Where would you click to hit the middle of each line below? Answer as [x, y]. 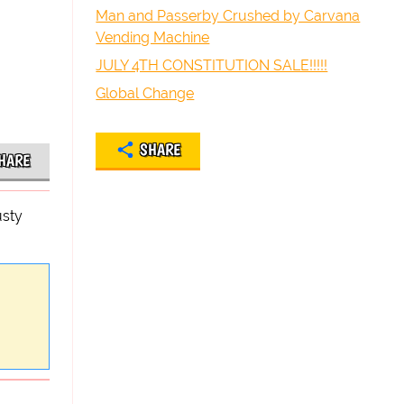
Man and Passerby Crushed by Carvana [228, 16]
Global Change [145, 93]
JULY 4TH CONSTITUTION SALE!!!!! [212, 65]
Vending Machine [153, 37]
